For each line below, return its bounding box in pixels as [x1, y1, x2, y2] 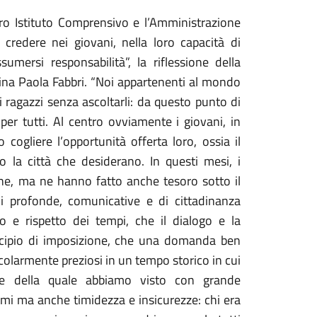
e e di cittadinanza [134, 191, 241, 210]
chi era [204, 290, 241, 309]
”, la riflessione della [125, 52, 241, 71]
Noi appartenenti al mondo [95, 72, 241, 91]
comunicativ [62, 191, 134, 210]
